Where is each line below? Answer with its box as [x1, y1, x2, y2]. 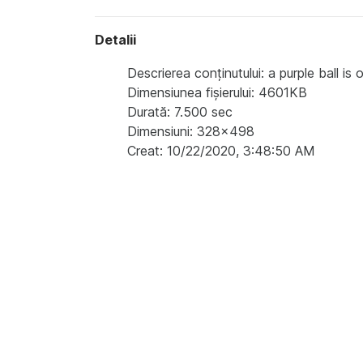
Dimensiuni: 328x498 [127, 122, 254, 139]
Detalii [95, 31, 136, 48]
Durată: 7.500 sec [127, 103, 233, 120]
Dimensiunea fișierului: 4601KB [127, 83, 307, 100]
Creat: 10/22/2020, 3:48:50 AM [127, 142, 315, 159]
